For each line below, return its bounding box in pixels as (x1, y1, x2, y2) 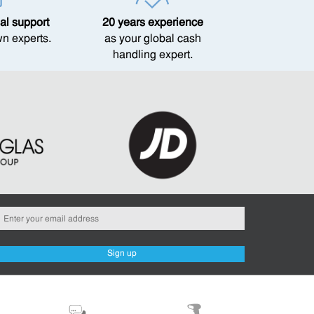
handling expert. (112, 50, 193, 61)
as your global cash (104, 34, 201, 45)
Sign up (107, 250, 137, 259)
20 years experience (102, 18, 203, 29)
